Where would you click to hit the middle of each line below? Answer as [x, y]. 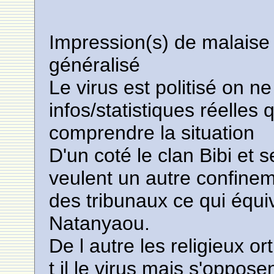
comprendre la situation [152, 133]
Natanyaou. [100, 223]
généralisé [95, 65]
